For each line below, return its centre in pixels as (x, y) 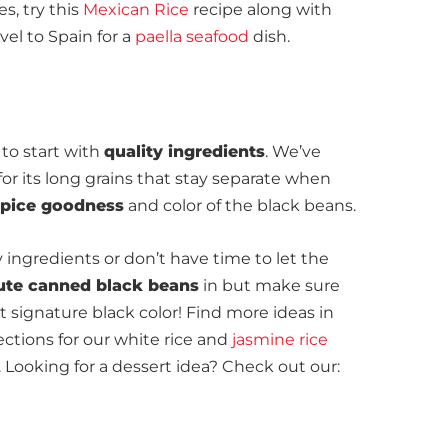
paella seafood (192, 36)
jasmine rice (278, 339)
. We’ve (293, 151)
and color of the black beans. (240, 205)
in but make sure (269, 285)
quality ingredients (184, 151)
